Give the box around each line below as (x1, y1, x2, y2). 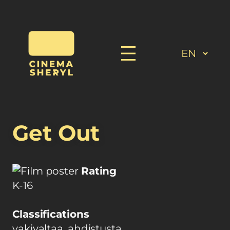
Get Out (12, 120, 100, 147)
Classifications (12, 208, 89, 221)
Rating (81, 165, 117, 178)
